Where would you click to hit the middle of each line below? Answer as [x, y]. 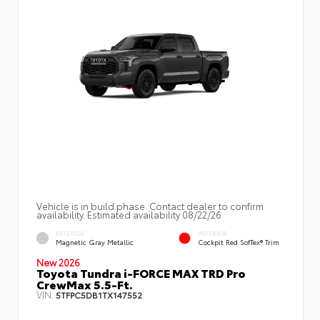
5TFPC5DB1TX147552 [99, 294]
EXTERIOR [70, 234]
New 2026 [58, 262]
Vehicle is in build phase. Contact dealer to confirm [150, 205]
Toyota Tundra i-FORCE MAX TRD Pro [141, 272]
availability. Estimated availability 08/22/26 [129, 214]
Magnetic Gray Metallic [95, 242]
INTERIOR [212, 234]
